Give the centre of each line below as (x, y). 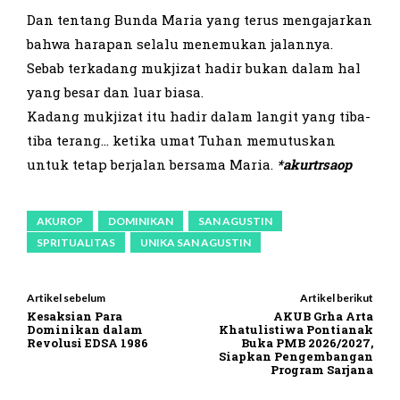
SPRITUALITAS (76, 243)
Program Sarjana (321, 370)
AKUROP (60, 221)
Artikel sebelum (66, 298)
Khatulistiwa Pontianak (296, 330)
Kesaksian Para (75, 317)
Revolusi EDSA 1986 (87, 343)
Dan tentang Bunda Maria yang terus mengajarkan (200, 20)
